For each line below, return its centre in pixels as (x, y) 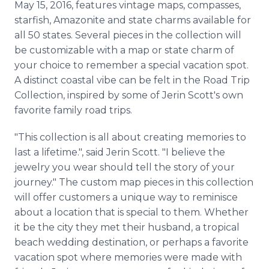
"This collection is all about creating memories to (130, 137)
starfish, (34, 20)
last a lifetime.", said (60, 152)
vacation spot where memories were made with (128, 257)
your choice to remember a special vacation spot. (131, 65)
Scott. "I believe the (177, 152)
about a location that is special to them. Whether (131, 212)
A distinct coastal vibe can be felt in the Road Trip (132, 80)
